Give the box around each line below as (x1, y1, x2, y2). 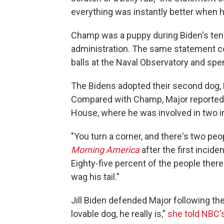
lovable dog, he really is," (71, 208, 167, 219)
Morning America (71, 144, 139, 155)
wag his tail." (71, 171, 119, 182)
